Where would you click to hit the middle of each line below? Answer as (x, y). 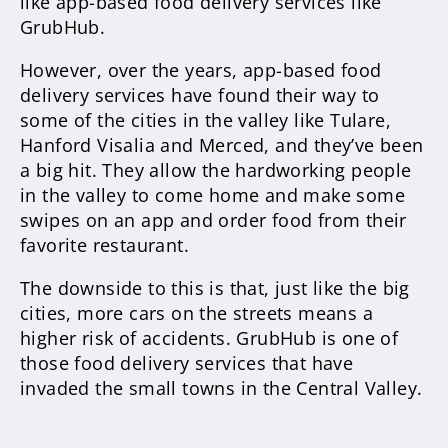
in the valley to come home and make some (212, 195)
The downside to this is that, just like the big (215, 288)
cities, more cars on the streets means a (196, 313)
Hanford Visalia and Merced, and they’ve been (222, 145)
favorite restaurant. (104, 245)
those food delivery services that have (187, 363)
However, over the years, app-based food (201, 70)
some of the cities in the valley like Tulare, (205, 120)
